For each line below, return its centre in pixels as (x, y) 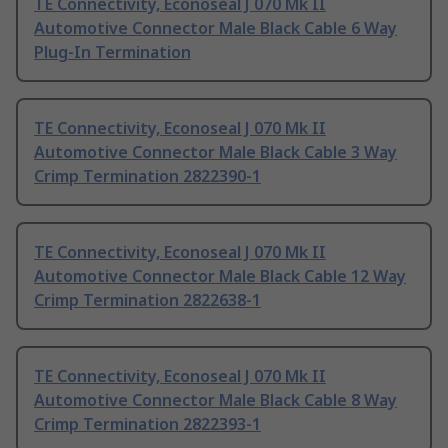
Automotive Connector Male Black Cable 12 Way (220, 276)
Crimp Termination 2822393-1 (147, 424)
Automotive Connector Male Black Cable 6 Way (215, 28)
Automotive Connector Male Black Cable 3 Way (215, 152)
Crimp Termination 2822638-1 (147, 300)
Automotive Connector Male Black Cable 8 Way (215, 400)
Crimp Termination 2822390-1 (147, 176)
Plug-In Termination (112, 52)
